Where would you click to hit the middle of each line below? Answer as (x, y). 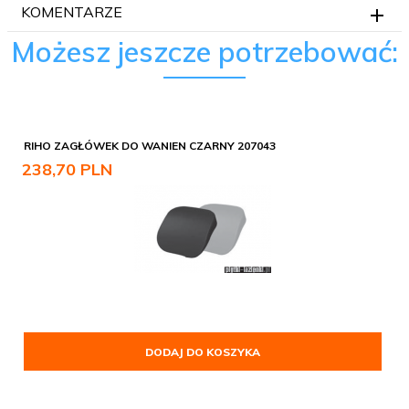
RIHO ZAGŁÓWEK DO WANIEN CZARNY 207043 (150, 145)
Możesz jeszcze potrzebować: (204, 51)
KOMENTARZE (72, 11)
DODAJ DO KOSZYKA (203, 351)
